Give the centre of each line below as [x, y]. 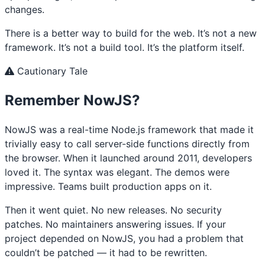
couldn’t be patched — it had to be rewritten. [106, 253]
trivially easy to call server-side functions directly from [127, 144]
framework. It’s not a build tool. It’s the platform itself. [125, 47]
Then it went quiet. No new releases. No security [113, 210]
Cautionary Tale [51, 71]
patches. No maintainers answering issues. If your [115, 224]
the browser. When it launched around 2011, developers [128, 158]
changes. [25, 9]
